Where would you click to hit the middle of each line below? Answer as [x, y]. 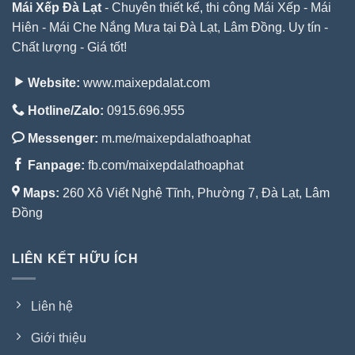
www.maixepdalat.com [145, 83]
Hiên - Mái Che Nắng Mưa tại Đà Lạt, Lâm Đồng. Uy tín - [170, 27]
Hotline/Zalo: [64, 111]
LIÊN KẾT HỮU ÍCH [75, 259]
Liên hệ [52, 306]
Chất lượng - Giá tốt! [69, 47]
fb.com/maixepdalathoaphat [166, 166]
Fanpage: [56, 166]
